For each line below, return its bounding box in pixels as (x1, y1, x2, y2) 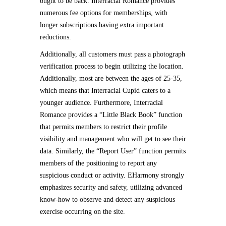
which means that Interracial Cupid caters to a (40, 87, 171, 94)
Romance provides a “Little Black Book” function (40, 111, 182, 119)
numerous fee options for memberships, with (40, 9, 167, 17)
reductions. (40, 33, 71, 41)
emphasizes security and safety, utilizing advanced (40, 184, 182, 191)
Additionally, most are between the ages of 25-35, (40, 75, 182, 82)
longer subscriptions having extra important (40, 21, 164, 29)
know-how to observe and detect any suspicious (40, 196, 175, 203)
